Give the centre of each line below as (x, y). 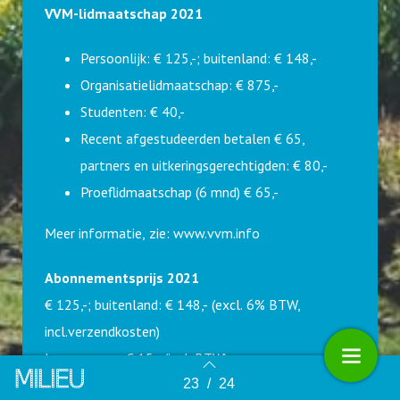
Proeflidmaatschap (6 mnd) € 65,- (179, 192)
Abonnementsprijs (104, 278)
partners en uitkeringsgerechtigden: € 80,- (204, 165)
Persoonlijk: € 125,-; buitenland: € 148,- (199, 58)
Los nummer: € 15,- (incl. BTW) (136, 358)
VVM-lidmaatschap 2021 (124, 13)
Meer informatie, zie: (109, 233)
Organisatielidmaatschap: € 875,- (179, 85)
